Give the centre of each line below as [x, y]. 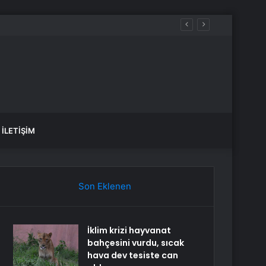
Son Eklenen [104, 186]
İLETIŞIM [18, 131]
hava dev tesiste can [133, 255]
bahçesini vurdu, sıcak [136, 243]
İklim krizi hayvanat [129, 230]
